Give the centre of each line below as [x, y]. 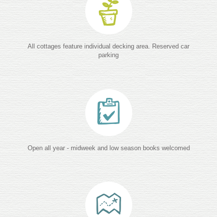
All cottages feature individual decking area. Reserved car [108, 46]
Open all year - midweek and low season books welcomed [108, 148]
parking [108, 55]
